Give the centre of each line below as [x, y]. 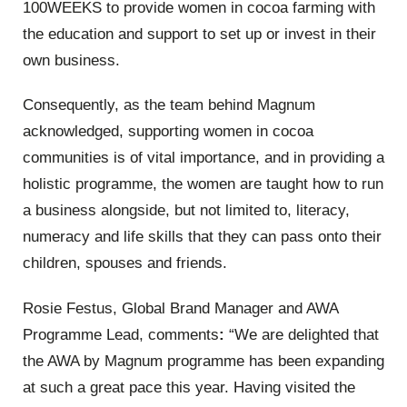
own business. [71, 60]
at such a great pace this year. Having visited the [189, 387]
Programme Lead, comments [121, 334]
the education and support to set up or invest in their [199, 34]
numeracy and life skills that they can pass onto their [202, 237]
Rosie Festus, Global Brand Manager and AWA [180, 308]
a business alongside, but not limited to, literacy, [186, 211]
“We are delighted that [304, 334]
